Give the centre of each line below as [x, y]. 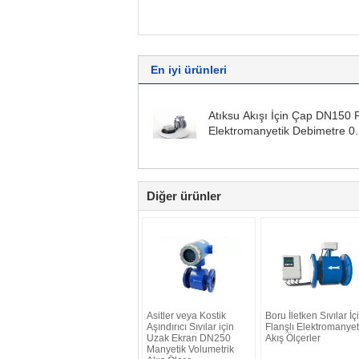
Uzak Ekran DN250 [189, 338]
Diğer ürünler [184, 196]
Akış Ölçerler [293, 338]
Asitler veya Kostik [186, 315]
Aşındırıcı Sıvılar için [190, 327]
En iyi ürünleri [189, 69]
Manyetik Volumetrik [190, 349]
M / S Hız [232, 145]
